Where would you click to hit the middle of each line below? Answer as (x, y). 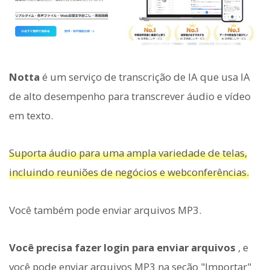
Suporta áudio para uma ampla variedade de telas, (128, 153)
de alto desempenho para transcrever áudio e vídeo (130, 96)
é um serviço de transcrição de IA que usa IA (145, 77)
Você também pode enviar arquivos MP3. (105, 210)
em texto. (31, 116)
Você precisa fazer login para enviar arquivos (122, 247)
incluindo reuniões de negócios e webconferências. (129, 172)
